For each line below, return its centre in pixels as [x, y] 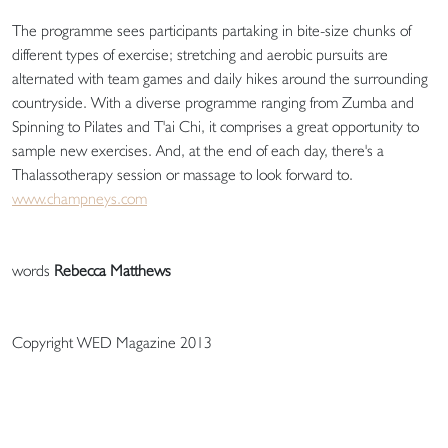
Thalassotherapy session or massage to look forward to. [182, 174]
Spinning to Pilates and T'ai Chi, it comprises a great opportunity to [215, 126]
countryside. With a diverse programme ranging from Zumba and [213, 102]
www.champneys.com [79, 198]
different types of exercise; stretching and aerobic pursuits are [200, 54]
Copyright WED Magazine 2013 [112, 342]
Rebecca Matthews [112, 270]
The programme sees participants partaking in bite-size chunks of [211, 30]
